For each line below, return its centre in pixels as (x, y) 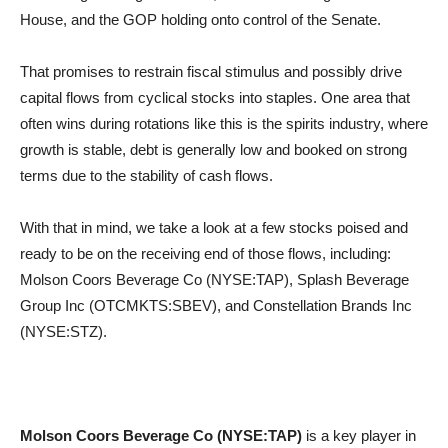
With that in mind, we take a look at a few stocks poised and (214, 227)
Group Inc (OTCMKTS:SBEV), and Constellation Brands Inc (216, 305)
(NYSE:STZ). (63, 331)
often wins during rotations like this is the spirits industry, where (224, 123)
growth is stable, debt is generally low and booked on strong (213, 149)
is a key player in (359, 435)
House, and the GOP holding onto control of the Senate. (200, 19)
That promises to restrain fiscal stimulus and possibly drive (211, 71)
